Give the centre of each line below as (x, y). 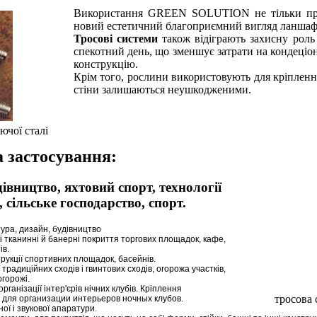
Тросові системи (118, 38)
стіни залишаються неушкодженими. (162, 89)
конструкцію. (106, 64)
